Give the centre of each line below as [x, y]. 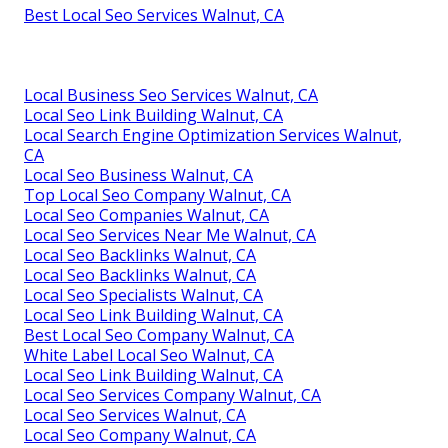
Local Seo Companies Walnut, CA [146, 214]
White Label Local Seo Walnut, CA [149, 354]
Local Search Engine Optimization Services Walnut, [213, 134]
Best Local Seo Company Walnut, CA [159, 334]
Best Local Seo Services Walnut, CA [154, 14]
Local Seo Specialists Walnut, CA [143, 294]
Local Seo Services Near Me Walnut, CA [170, 234]
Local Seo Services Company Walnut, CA [172, 394]
